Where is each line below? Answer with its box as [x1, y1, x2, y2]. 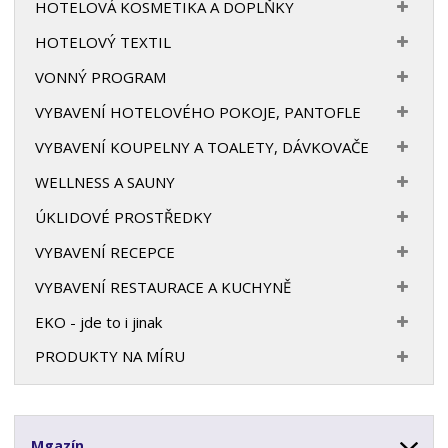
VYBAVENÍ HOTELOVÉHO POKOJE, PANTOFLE [35, 101, 362, 122]
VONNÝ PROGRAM [35, 66, 167, 87]
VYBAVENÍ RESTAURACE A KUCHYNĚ [35, 276, 292, 297]
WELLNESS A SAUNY [35, 171, 176, 192]
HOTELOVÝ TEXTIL [35, 31, 172, 52]
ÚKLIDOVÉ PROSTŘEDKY [35, 206, 213, 227]
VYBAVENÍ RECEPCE [35, 241, 176, 262]
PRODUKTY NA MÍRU [35, 346, 186, 367]
